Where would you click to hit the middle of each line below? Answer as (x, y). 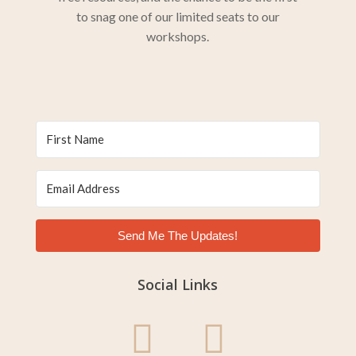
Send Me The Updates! (178, 235)
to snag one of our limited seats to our (178, 16)
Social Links (178, 284)
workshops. (178, 36)
